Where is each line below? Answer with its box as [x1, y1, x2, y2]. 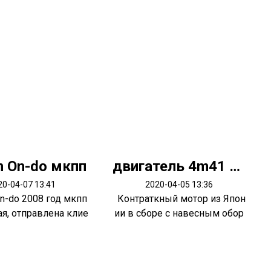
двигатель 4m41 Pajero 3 [229, 158, 240, 175]
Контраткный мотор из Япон [113, 193, 246, 204]
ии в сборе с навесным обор [114, 207, 244, 219]
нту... [11, 222, 32, 233]
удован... [160, 222, 198, 233]
